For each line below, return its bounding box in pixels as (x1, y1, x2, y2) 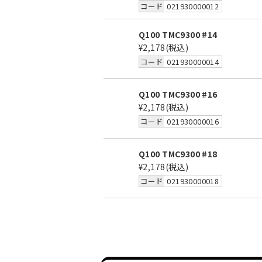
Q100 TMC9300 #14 (139, 29, 218, 40)
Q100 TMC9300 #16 (139, 88, 218, 100)
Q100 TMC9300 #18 (139, 148, 218, 160)
